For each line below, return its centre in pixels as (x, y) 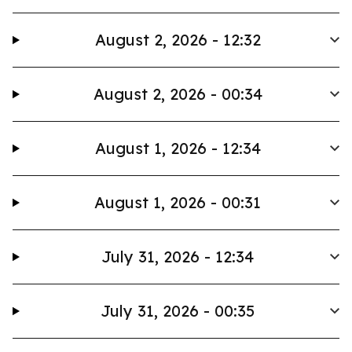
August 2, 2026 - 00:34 (178, 94)
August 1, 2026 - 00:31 (178, 202)
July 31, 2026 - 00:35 (178, 311)
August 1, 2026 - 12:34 (178, 148)
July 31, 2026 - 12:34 (178, 257)
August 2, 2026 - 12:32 (178, 40)
